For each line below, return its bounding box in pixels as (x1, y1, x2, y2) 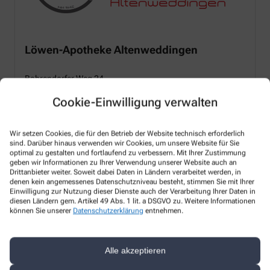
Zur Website (107, 157, 151, 168)
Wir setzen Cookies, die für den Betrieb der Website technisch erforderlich (10, 129, 245, 137)
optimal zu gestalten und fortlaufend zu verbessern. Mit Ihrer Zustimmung (10, 148, 246, 157)
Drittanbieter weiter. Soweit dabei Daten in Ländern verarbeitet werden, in (10, 168, 241, 176)
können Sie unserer (10, 206, 73, 215)
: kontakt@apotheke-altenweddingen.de (47, 128, 196, 139)
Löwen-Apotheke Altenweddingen (25, 43, 198, 56)
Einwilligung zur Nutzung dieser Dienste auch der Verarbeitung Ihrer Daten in (10, 187, 256, 195)
